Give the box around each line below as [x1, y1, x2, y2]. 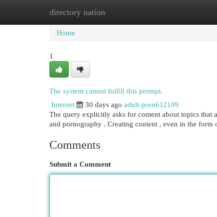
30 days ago [85, 101, 122, 108]
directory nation [49, 7, 105, 17]
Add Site [164, 8, 190, 16]
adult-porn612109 [124, 101, 179, 108]
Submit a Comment [49, 160, 111, 168]
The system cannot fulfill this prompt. [49, 87, 163, 95]
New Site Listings [97, 8, 150, 16]
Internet [51, 101, 75, 108]
